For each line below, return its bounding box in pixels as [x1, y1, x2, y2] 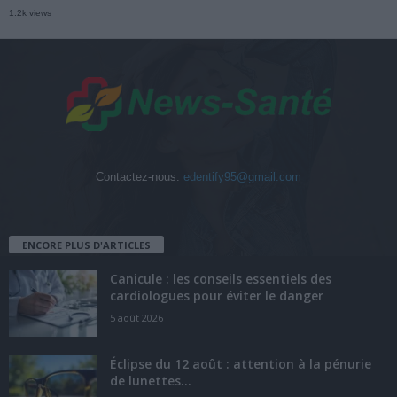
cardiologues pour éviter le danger [110, 286, 323, 304]
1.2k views [9, 8, 51, 18]
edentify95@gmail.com [183, 170, 301, 183]
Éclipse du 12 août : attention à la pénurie [110, 354, 371, 372]
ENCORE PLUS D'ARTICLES [22, 237, 151, 252]
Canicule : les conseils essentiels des [110, 269, 331, 287]
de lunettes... [110, 371, 191, 389]
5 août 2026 [110, 310, 163, 324]
